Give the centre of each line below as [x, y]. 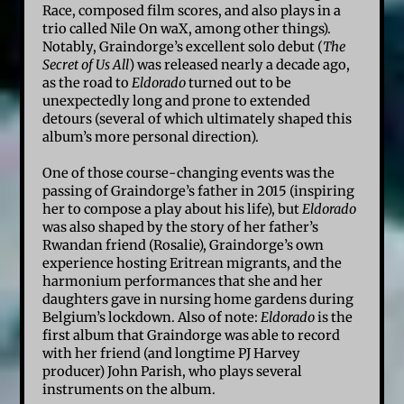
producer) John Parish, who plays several [173, 371]
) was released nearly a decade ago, [240, 64]
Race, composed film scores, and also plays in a [192, 10]
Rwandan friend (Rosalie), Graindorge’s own [184, 245]
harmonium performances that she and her [183, 281]
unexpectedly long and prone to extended [177, 101]
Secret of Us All [86, 64]
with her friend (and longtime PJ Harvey [172, 353]
